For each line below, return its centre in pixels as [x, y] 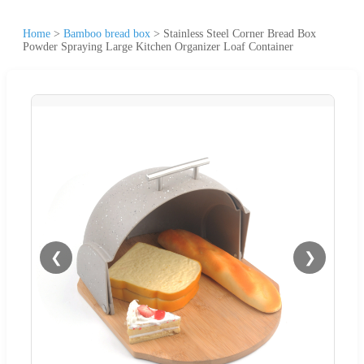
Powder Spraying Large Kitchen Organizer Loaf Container [158, 46]
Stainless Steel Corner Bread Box [240, 33]
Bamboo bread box [107, 33]
